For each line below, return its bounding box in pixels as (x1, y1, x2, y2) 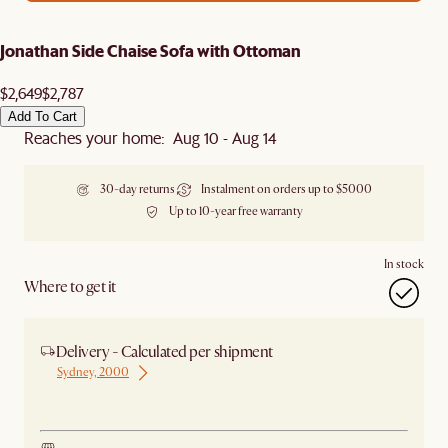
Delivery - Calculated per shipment (56, 342, 273, 363)
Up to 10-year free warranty (169, 204, 303, 220)
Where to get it (24, 277, 116, 298)
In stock (384, 257, 424, 273)
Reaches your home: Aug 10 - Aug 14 (24, 127, 276, 149)
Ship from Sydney (56, 384, 177, 406)
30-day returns (100, 182, 175, 198)
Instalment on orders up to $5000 (201, 182, 372, 198)
